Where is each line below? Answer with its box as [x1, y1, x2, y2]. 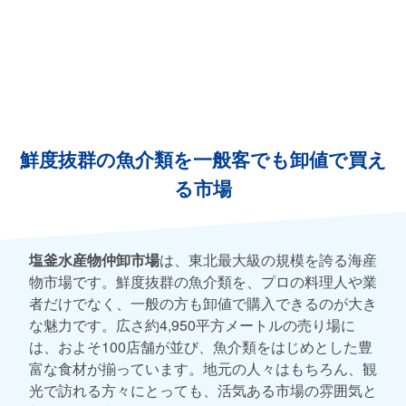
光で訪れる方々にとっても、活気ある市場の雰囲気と [29, 380, 377, 401]
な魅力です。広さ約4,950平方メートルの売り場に [29, 314, 355, 336]
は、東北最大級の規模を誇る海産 [159, 249, 377, 271]
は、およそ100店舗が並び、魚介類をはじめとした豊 [29, 336, 372, 358]
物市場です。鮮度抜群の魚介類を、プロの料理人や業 [29, 271, 377, 293]
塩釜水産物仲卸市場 [29, 249, 159, 271]
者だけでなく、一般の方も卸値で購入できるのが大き [29, 293, 377, 314]
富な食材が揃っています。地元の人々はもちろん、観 [29, 358, 377, 380]
